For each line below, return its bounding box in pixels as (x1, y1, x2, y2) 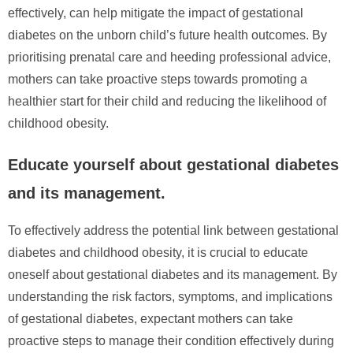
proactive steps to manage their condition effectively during (8, 333, 334, 347)
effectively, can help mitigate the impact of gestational (8, 6, 303, 20)
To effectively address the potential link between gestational (8, 223, 339, 237)
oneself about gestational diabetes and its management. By (8, 267, 337, 281)
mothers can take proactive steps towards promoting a (8, 72, 307, 86)
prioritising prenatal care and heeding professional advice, (8, 50, 331, 64)
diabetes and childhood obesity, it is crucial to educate (8, 245, 308, 259)
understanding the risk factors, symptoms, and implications (8, 289, 333, 303)
